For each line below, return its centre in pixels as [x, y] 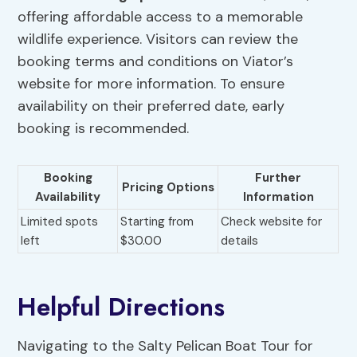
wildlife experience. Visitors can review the [158, 39]
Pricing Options [168, 188]
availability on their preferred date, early [151, 106]
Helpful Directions [122, 307]
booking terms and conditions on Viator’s [156, 62]
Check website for [272, 222]
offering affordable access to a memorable [161, 17]
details [240, 241]
